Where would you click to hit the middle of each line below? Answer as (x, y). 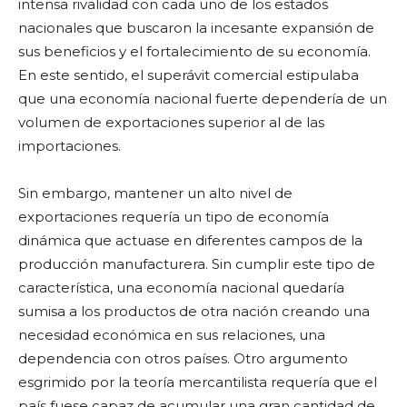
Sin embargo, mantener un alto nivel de (155, 193)
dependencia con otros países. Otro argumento (183, 358)
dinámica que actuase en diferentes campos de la (190, 240)
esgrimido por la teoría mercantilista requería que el (198, 382)
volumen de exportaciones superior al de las (171, 122)
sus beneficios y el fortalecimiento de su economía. (194, 51)
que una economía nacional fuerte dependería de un (203, 98)
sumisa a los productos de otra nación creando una (194, 311)
